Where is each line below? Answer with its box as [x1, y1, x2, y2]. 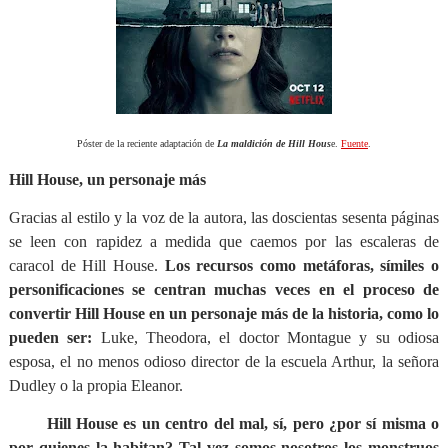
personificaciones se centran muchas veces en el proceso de [8, 281, 440, 298]
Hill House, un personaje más [8, 171, 206, 188]
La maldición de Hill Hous [216, 138, 331, 149]
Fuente [340, 138, 368, 149]
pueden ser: [8, 329, 93, 346]
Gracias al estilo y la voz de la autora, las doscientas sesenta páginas [8, 209, 440, 226]
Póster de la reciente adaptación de [76, 138, 217, 149]
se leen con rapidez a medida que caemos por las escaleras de [8, 233, 440, 250]
